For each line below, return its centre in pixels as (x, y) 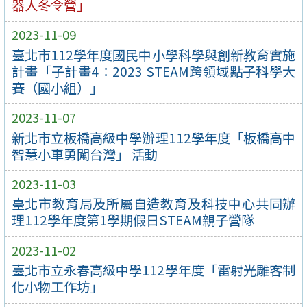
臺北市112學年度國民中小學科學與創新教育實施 (153, 54)
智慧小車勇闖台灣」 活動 (84, 154)
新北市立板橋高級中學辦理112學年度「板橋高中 (153, 137)
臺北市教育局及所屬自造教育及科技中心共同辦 (153, 204)
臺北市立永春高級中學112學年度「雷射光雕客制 (153, 270)
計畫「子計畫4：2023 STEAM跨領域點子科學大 (153, 71)
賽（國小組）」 (57, 87)
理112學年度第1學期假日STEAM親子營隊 (133, 220)
